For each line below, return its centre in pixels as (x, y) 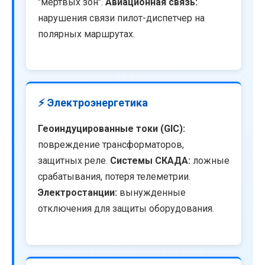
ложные (210, 161)
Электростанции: (77, 193)
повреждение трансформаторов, (111, 145)
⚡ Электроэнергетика (93, 103)
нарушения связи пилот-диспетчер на (121, 18)
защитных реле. (74, 161)
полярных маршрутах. (86, 34)
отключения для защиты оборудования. (126, 209)
